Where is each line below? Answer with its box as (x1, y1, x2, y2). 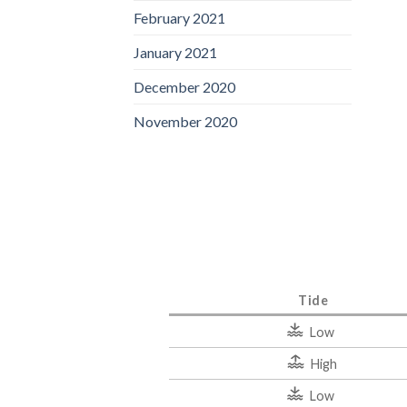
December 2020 (134, 78, 235, 96)
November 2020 (134, 113, 237, 131)
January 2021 (134, 44, 217, 62)
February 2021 (134, 9, 225, 27)
